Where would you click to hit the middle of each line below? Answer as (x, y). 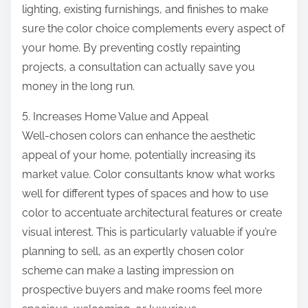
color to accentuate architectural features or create (152, 213)
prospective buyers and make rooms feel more (142, 290)
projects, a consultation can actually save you (139, 67)
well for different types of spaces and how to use (145, 194)
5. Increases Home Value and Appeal (115, 117)
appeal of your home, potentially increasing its (139, 155)
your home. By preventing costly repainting (131, 48)
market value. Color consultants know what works (148, 175)
